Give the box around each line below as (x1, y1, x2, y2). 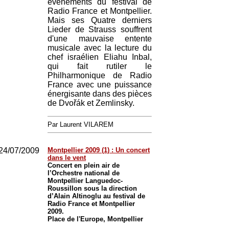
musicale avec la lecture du (48, 43, 152, 52)
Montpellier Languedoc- (48, 177, 123, 185)
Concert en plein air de (48, 162, 120, 169)
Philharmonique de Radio (48, 71, 152, 80)
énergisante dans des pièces (48, 89, 152, 98)
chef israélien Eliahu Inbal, (48, 53, 152, 61)
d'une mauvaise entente (48, 34, 152, 43)
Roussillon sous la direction (48, 185, 137, 192)
